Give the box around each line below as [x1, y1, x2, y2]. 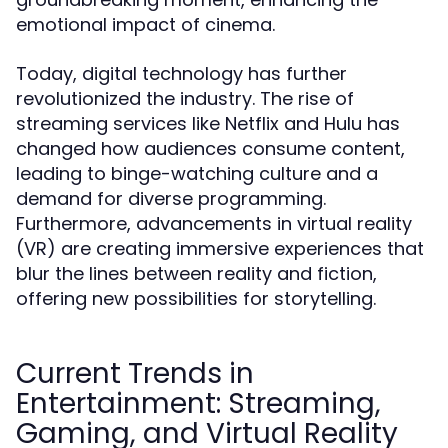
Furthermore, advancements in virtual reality [16, 211, 412, 236]
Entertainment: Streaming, [16, 384, 381, 423]
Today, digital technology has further [16, 61, 347, 86]
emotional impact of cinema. [16, 12, 275, 37]
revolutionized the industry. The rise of [16, 86, 354, 111]
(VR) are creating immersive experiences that [16, 236, 424, 261]
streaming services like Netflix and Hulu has [16, 111, 400, 136]
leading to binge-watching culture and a [16, 161, 378, 186]
